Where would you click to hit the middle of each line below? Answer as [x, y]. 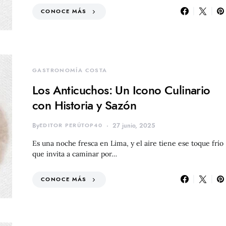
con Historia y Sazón [84, 105]
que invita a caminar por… [75, 154]
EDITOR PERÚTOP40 [71, 125]
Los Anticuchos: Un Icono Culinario [121, 90]
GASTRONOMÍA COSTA [70, 70]
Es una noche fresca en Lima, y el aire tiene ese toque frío [128, 143]
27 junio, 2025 [134, 125]
